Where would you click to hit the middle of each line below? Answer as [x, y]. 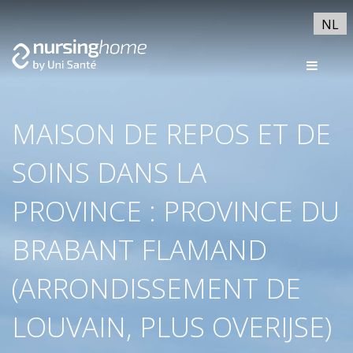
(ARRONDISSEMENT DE [156, 288]
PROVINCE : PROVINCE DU [176, 211]
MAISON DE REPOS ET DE [171, 134]
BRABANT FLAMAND [139, 249]
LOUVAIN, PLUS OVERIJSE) [172, 327]
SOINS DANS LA [109, 172]
